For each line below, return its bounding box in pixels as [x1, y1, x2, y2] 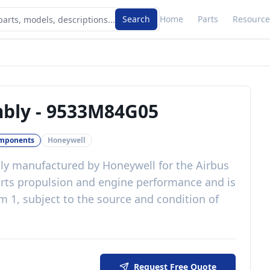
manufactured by [9, 158, 102, 172]
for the [155, 158, 196, 172]
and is [202, 175, 236, 189]
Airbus [196, 158, 229, 172]
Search [122, 13, 150, 25]
